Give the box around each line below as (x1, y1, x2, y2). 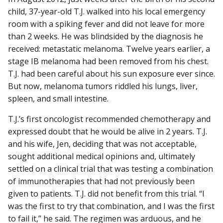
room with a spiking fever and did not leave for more (8, 18, 205, 29)
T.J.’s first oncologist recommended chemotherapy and (8, 113, 211, 124)
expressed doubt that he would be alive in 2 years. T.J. (8, 125, 207, 137)
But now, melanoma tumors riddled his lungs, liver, (8, 80, 198, 92)
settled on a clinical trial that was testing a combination (8, 163, 213, 174)
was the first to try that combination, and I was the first (8, 200, 215, 212)
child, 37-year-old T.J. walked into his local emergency (8, 5, 205, 17)
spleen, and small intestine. (8, 93, 109, 104)
